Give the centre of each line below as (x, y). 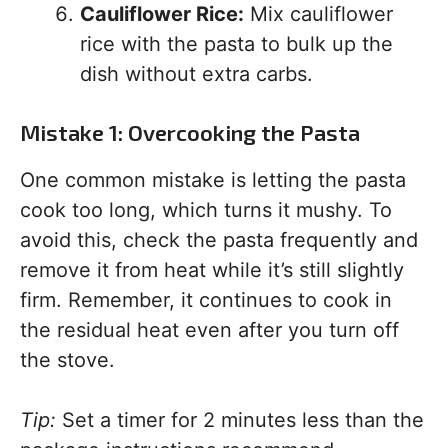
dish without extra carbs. (196, 74)
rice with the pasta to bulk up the (236, 44)
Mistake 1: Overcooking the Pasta (190, 132)
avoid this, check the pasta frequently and (219, 240)
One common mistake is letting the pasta (213, 180)
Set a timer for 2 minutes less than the (240, 420)
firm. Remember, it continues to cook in (206, 300)
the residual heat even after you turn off (209, 330)
